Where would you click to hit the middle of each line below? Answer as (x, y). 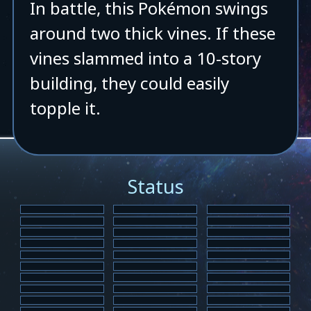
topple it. (65, 108)
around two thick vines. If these (152, 33)
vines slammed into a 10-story (145, 58)
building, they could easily (129, 83)
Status (155, 186)
